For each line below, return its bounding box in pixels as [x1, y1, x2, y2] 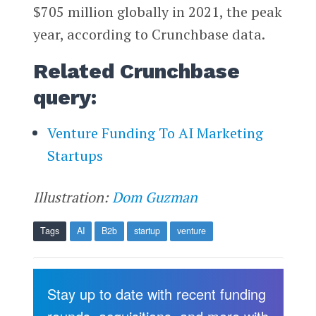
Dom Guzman [111, 188, 197, 207]
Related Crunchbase [32, 59, 240, 84]
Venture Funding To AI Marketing [47, 123, 263, 143]
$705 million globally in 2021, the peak [32, 2, 282, 22]
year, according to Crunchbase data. [32, 25, 265, 44]
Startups [47, 146, 103, 166]
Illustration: [32, 188, 112, 207]
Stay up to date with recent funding [47, 284, 266, 305]
